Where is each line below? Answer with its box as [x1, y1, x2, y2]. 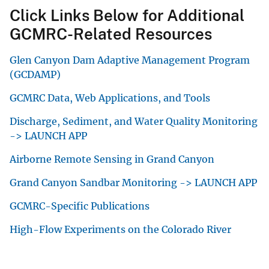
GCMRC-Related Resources [10, 24, 212, 43]
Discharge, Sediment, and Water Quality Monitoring [10, 115, 258, 127]
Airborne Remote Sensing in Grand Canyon [10, 153, 214, 165]
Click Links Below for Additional [10, 5, 244, 25]
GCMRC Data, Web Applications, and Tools [10, 91, 210, 104]
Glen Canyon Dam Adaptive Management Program [10, 53, 250, 66]
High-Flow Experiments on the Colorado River [10, 223, 231, 235]
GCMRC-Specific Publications [10, 199, 150, 212]
